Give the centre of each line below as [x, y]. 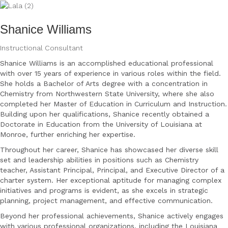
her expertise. [112, 134]
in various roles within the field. [167, 73]
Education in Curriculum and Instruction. [158, 104]
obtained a [191, 114]
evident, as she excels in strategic [150, 190]
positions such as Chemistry [151, 160]
